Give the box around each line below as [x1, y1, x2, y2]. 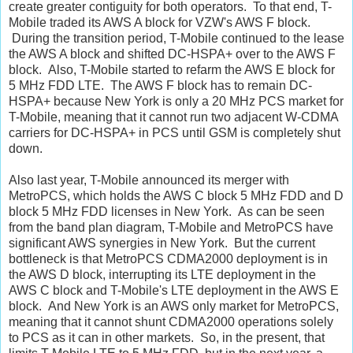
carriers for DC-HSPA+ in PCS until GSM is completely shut [9, 125, 340, 139]
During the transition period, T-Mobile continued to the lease [9, 31, 344, 45]
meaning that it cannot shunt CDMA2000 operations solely [9, 314, 333, 329]
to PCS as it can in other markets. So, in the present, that [9, 330, 325, 344]
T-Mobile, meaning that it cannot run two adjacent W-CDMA [9, 110, 338, 124]
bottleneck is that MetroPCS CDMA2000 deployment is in [9, 251, 328, 266]
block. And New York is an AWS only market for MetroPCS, [9, 299, 339, 313]
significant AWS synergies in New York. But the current [9, 236, 315, 250]
